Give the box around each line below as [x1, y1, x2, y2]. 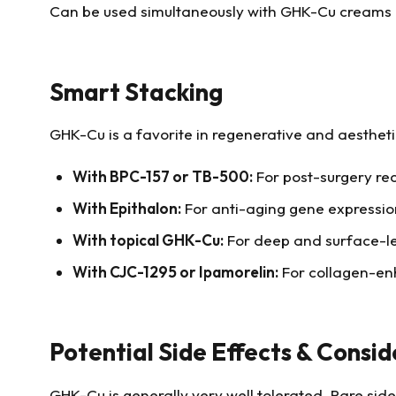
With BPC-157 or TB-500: [72, 166, 253, 186]
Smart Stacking [49, 76, 223, 107]
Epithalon [109, 198, 178, 217]
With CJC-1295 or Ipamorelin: [72, 262, 278, 281]
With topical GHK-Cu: [72, 230, 224, 249]
